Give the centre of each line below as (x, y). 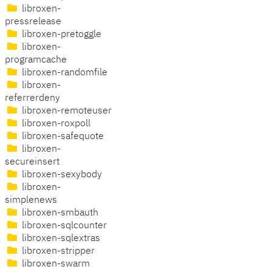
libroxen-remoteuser (66, 111)
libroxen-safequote (62, 137)
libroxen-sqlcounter (63, 226)
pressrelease (33, 22)
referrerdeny (32, 99)
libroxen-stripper (57, 252)
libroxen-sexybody (61, 175)
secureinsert (32, 162)
